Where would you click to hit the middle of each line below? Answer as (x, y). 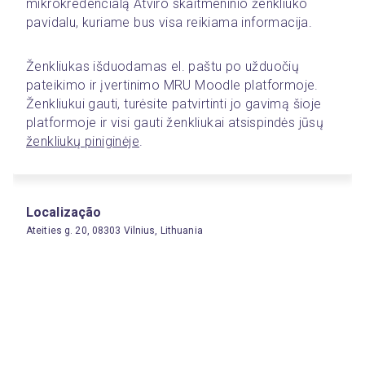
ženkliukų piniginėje (83, 141)
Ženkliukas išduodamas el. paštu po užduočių (163, 66)
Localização (64, 212)
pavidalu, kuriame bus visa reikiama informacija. (173, 22)
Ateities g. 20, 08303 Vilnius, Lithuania (114, 231)
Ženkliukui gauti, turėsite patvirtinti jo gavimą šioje (174, 104)
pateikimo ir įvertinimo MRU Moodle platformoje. (172, 85)
